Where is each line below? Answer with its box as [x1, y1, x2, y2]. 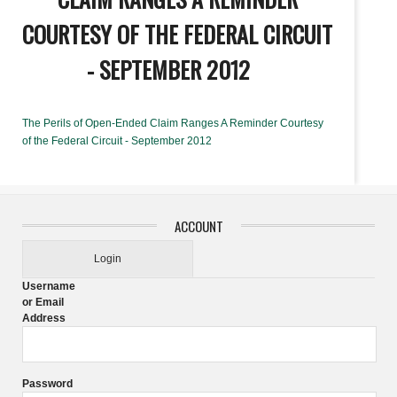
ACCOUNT [174, 216, 223, 237]
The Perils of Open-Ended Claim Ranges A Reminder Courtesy [22, 117, 323, 130]
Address [22, 312, 66, 325]
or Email [22, 296, 64, 309]
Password [22, 378, 73, 391]
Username [22, 280, 75, 293]
